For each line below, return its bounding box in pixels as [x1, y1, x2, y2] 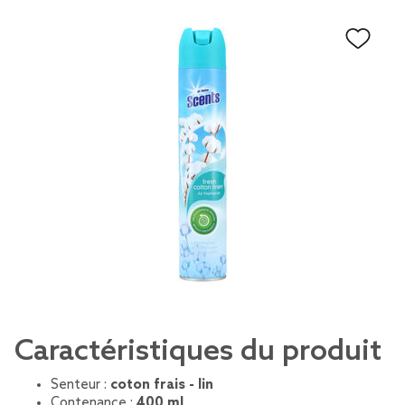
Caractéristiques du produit [14, 334, 381, 369]
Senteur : [51, 377, 110, 393]
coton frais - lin [110, 377, 213, 393]
